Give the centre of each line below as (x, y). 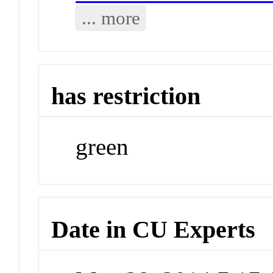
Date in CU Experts (154, 229)
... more (111, 18)
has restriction (126, 96)
